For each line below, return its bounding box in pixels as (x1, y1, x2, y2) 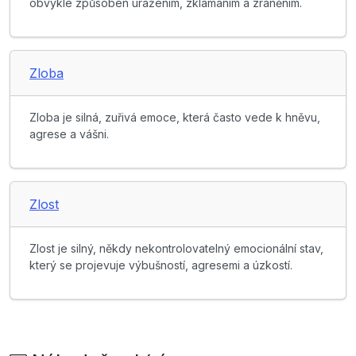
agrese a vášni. (29, 127, 109, 141)
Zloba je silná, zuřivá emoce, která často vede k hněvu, (29, 110, 320, 125)
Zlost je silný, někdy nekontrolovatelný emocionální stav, (29, 242, 323, 256)
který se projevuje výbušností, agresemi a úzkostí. (29, 258, 292, 273)
